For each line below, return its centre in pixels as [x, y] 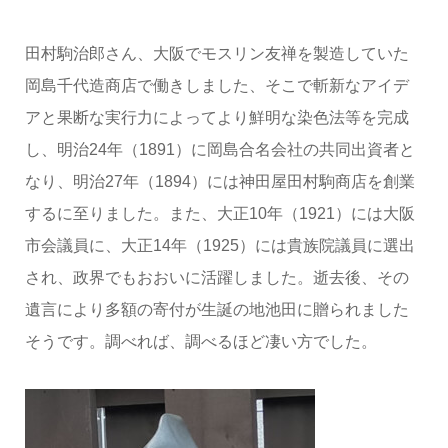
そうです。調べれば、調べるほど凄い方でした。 [200, 342]
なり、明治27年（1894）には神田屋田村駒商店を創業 [219, 182]
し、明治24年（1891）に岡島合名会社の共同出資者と [219, 150]
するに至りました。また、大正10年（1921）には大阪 [219, 214]
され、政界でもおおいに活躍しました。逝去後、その [216, 278]
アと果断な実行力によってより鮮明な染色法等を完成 [216, 118]
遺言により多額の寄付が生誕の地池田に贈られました [216, 310]
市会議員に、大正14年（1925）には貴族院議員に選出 [219, 246]
